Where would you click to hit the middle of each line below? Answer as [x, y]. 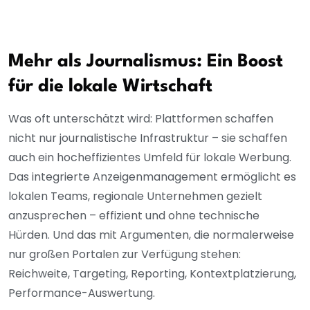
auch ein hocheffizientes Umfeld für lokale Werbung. [150, 158]
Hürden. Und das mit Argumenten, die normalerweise [151, 235]
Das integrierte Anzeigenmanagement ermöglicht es [152, 177]
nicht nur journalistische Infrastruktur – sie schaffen [148, 138]
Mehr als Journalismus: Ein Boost [146, 62]
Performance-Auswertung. [82, 293]
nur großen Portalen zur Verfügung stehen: [125, 255]
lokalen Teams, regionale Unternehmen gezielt [135, 197]
